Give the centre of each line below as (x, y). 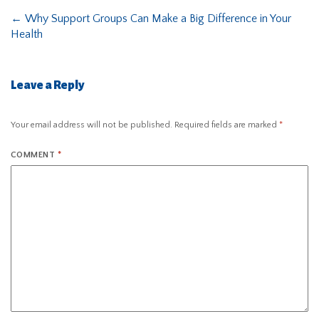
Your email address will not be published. (91, 125)
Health (27, 35)
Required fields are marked (227, 125)
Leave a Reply (47, 86)
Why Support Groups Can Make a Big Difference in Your (157, 19)
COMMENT (34, 155)
